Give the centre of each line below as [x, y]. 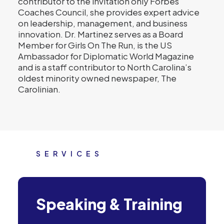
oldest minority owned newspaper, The [97, 78]
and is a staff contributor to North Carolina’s [105, 67]
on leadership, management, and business [103, 23]
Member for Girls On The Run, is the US [95, 45]
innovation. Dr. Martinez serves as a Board [100, 34]
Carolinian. [39, 89]
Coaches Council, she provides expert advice [109, 12]
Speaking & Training [109, 204]
